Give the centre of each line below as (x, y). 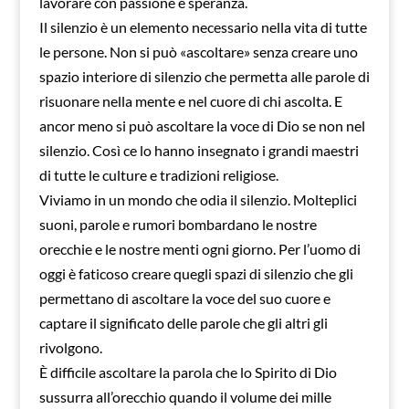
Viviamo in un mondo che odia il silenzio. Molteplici (198, 199)
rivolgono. (70, 347)
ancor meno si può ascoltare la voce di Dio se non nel (202, 126)
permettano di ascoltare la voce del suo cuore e (184, 298)
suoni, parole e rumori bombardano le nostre (178, 224)
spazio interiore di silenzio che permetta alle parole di (204, 76)
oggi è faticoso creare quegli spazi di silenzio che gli (196, 273)
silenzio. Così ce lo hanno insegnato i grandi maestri (199, 150)
